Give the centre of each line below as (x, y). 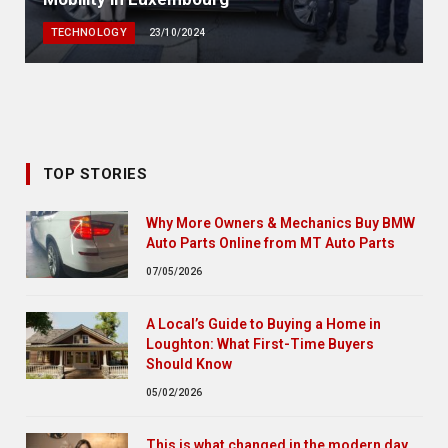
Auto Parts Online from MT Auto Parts (270, 242)
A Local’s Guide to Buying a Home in (263, 323)
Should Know (189, 363)
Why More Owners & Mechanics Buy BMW (280, 222)
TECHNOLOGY (88, 32)
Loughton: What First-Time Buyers (260, 343)
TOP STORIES (95, 173)
